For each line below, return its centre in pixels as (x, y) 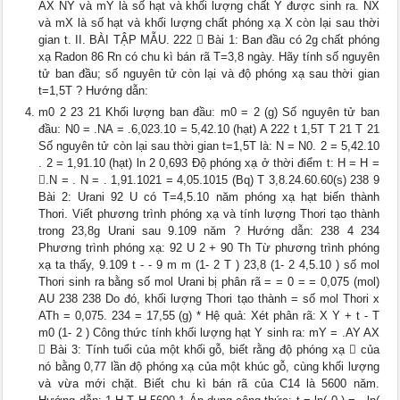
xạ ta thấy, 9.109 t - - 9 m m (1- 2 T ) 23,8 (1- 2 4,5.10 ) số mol (209, 265)
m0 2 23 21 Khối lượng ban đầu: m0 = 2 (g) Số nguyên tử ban (209, 112)
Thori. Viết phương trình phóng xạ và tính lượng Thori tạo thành (209, 214)
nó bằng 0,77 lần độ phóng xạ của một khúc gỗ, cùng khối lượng (209, 367)
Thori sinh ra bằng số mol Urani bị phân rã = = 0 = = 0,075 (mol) (209, 282)
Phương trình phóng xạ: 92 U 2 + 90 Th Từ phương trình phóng (209, 248)
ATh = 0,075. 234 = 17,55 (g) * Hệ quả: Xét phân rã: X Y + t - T (209, 316)
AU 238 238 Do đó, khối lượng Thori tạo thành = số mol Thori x (209, 299)
